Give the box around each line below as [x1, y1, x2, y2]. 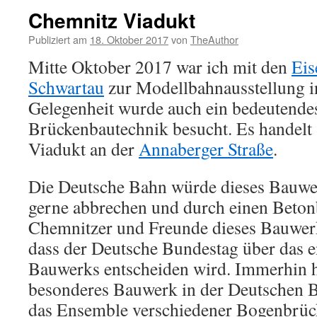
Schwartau [28, 75, 104, 99]
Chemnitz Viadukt [28, 6, 195, 35]
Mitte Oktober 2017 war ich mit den [28, 54, 292, 79]
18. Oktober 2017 [90, 32, 168, 47]
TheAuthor [190, 32, 238, 47]
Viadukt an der [28, 137, 139, 161]
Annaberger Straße [139, 137, 273, 161]
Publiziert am [28, 32, 87, 47]
